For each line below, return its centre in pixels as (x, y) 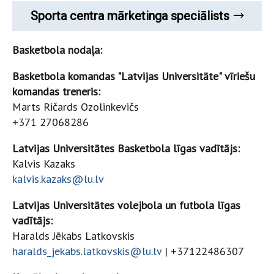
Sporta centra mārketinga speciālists (130, 16)
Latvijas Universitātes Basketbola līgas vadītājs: (126, 148)
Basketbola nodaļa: (57, 50)
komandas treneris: (58, 91)
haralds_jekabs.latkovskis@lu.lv (87, 251)
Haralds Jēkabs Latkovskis (73, 236)
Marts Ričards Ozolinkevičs (76, 107)
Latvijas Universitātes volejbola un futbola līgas (126, 205)
